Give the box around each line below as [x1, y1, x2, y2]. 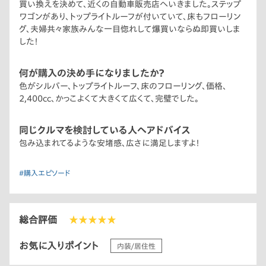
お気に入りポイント [19, 240, 99, 251]
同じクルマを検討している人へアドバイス [19, 125, 191, 135]
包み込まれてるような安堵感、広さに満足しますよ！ [19, 138, 200, 147]
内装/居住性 [117, 242, 156, 249]
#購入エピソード [19, 169, 70, 176]
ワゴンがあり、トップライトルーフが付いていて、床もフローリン [19, 12, 240, 21]
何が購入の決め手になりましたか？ [19, 68, 164, 78]
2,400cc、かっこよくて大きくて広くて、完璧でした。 [19, 94, 199, 103]
